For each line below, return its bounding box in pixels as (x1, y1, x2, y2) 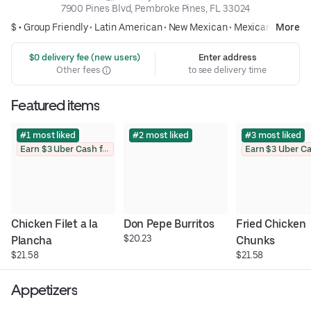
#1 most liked (20, 130, 76, 141)
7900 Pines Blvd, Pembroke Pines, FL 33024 (60, 3, 251, 15)
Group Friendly (23, 22, 88, 33)
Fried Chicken (235, 217, 306, 231)
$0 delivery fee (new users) (26, 52, 141, 63)
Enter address (198, 52, 257, 63)
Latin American (94, 22, 162, 33)
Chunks (235, 234, 275, 248)
